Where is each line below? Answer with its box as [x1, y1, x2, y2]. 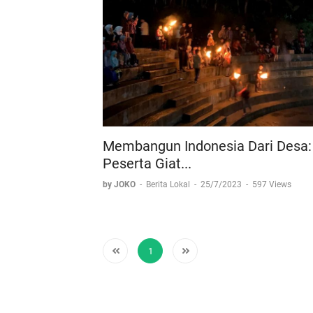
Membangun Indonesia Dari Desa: [103, 138, 312, 154]
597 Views [252, 180, 291, 189]
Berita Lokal [146, 180, 192, 189]
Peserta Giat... [103, 155, 191, 172]
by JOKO [103, 180, 138, 189]
